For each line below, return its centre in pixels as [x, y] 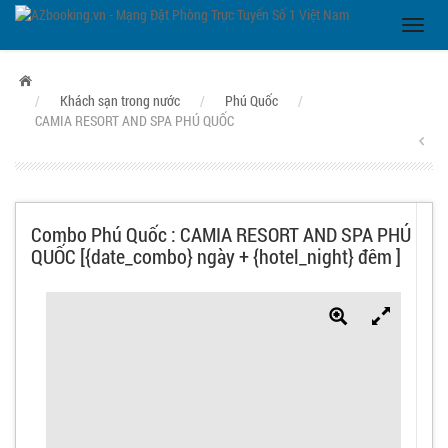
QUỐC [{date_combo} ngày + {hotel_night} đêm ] [216, 256]
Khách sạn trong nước [120, 100]
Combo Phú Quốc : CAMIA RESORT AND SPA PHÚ [221, 234]
